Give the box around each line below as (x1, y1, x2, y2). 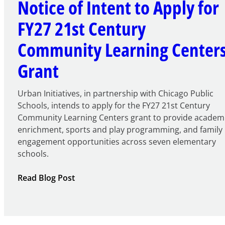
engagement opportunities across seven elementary (17, 136, 216, 147)
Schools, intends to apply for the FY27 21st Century (17, 99, 210, 111)
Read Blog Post (17, 172, 75, 183)
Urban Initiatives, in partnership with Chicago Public (17, 87, 213, 99)
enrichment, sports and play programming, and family (17, 124, 222, 135)
